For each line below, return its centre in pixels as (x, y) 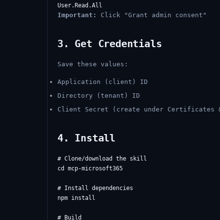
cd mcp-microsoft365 (90, 168)
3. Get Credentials (110, 44)
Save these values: (93, 64)
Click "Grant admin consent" (152, 15)
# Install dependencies (95, 188)
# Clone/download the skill (102, 159)
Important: (77, 15)
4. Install (86, 138)
